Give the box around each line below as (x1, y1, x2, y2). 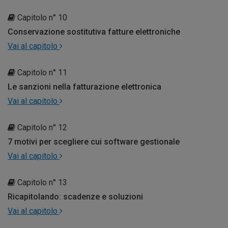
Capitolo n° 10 (15, 12, 67, 22)
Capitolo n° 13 (15, 177, 67, 187)
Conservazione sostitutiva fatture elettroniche (8, 26, 180, 37)
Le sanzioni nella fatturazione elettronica (8, 81, 161, 92)
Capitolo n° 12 (15, 122, 67, 132)
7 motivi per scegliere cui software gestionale (8, 136, 180, 147)
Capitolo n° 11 (15, 67, 67, 77)
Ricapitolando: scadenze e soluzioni (8, 191, 143, 202)
